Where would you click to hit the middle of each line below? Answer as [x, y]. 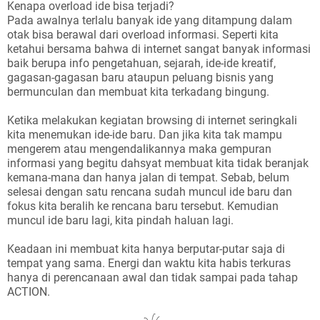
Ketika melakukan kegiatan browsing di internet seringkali [152, 120]
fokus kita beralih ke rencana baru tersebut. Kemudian [143, 206]
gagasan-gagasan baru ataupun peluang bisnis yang [140, 77]
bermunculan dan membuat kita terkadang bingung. [138, 92]
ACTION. [29, 292]
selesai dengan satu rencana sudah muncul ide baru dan [150, 192]
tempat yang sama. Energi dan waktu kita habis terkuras [149, 263]
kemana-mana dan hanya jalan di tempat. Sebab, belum [148, 177]
